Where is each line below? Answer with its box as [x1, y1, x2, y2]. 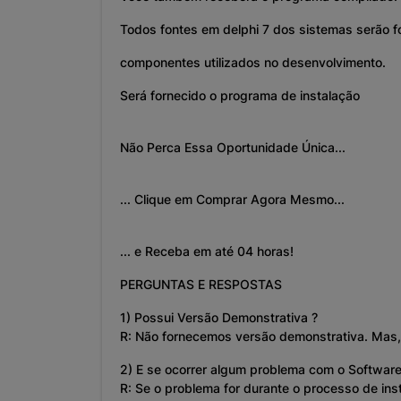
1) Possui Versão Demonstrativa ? [120, 310, 318, 326]
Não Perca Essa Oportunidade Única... [120, 140, 346, 156]
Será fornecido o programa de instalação [120, 88, 360, 104]
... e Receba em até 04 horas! [120, 243, 294, 260]
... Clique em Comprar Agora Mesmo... [120, 192, 345, 208]
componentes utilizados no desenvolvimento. [120, 55, 386, 71]
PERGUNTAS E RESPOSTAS [120, 277, 282, 293]
